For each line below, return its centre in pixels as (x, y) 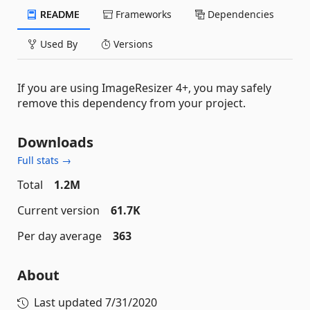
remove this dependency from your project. (131, 103)
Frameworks (142, 14)
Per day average (60, 236)
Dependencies (239, 14)
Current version (58, 210)
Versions (132, 44)
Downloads (55, 142)
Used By (57, 44)
